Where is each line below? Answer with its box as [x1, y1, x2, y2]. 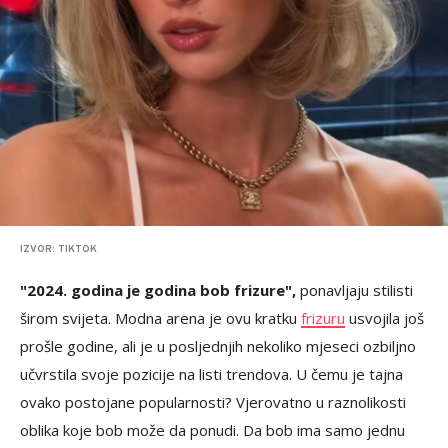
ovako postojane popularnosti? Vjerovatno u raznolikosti [20, 391, 406, 412]
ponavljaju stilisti [296, 279, 413, 300]
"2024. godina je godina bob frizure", [20, 279, 296, 300]
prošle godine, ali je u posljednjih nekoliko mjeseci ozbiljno [20, 335, 416, 356]
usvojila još [345, 307, 424, 328]
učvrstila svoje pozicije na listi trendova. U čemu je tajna [20, 363, 403, 384]
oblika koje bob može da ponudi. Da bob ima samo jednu [20, 419, 405, 440]
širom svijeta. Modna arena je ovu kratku [20, 307, 301, 328]
